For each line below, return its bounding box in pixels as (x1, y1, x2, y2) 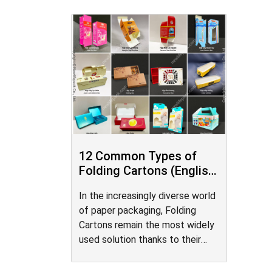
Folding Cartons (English (79, 163, 215, 178)
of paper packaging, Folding (79, 205, 196, 216)
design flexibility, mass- (79, 248, 177, 260)
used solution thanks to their (79, 234, 201, 245)
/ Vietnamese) (79, 178, 158, 192)
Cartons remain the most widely (79, 219, 214, 231)
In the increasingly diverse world (79, 190, 216, 202)
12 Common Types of (79, 149, 197, 163)
